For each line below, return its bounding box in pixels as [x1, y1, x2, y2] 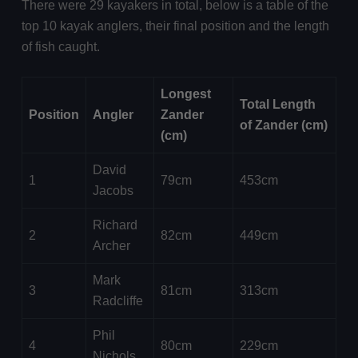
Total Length [239, 97, 316, 112]
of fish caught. [21, 40, 100, 54]
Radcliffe [92, 294, 143, 308]
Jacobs [92, 184, 133, 198]
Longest [160, 87, 211, 101]
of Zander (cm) [239, 118, 328, 133]
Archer [92, 239, 130, 253]
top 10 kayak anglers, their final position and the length [21, 19, 329, 34]
